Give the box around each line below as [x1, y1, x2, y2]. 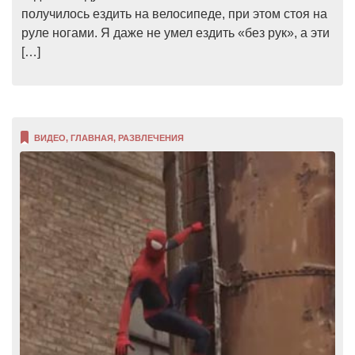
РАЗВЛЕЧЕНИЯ [118, 132, 184, 143]
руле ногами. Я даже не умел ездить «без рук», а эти [21, 25, 330, 40]
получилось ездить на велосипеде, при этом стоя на [21, 6, 327, 21]
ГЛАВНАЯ [71, 132, 113, 143]
